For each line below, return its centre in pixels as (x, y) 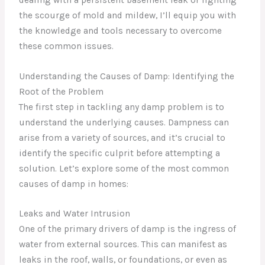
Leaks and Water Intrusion (75, 214)
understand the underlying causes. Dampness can (124, 122)
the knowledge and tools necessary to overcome (121, 30)
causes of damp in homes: (74, 184)
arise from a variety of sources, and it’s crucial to (122, 138)
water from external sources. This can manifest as (123, 245)
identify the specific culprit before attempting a (120, 153)
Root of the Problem (62, 91)
